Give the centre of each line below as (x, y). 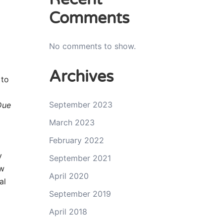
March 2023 (72, 122)
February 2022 (76, 140)
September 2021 (80, 158)
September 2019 (80, 194)
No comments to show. (92, 46)
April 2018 (68, 211)
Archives (81, 77)
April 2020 (69, 176)
